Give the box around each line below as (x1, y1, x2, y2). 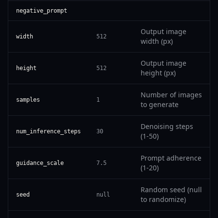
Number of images (141, 90, 202, 99)
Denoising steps (141, 122, 193, 131)
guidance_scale (16, 160, 64, 166)
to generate (141, 100, 179, 109)
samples (16, 96, 40, 103)
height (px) (141, 68, 176, 77)
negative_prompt (16, 7, 67, 14)
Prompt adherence (141, 153, 201, 163)
